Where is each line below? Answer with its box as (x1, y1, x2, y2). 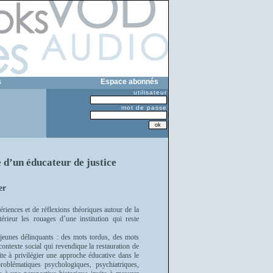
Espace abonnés (101, 77, 158, 86)
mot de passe (121, 104, 167, 111)
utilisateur (133, 89, 167, 96)
